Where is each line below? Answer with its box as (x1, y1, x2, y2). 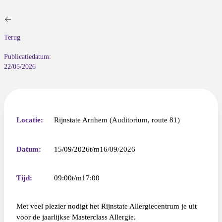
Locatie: (16, 115, 43, 124)
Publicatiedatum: (4, 53, 51, 61)
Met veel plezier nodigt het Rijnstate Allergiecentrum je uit (16, 202, 197, 211)
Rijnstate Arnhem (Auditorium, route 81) (54, 115, 180, 124)
